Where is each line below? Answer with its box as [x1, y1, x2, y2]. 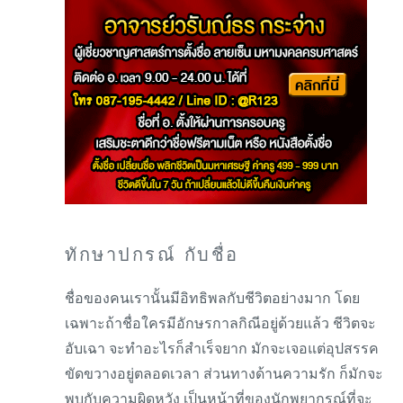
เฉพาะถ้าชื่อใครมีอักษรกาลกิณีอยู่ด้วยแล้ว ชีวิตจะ [65, 316, 376, 331]
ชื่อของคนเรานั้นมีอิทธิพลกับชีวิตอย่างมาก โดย [65, 291, 360, 306]
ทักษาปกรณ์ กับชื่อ [65, 245, 239, 264]
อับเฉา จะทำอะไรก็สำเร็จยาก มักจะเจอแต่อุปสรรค [65, 341, 379, 356]
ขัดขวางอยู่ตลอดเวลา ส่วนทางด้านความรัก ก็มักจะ [65, 366, 383, 381]
